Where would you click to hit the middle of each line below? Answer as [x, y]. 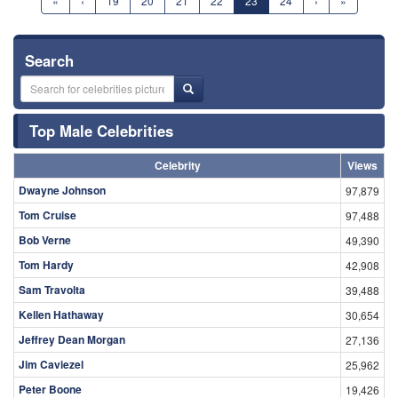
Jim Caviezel [51, 364]
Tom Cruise [48, 215]
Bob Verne [45, 239]
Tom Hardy [46, 264]
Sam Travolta [52, 289]
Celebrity [177, 165]
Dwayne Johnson [62, 190]
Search [49, 60]
